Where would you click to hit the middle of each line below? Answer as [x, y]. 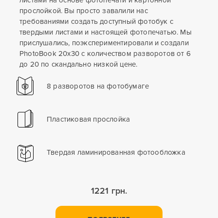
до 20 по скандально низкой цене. [79, 64]
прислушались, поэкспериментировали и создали [104, 43]
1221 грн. [109, 191]
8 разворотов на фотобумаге [98, 86]
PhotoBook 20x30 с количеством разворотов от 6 [105, 53]
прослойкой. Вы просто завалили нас [84, 10]
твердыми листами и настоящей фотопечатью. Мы [106, 32]
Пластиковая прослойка [89, 119]
